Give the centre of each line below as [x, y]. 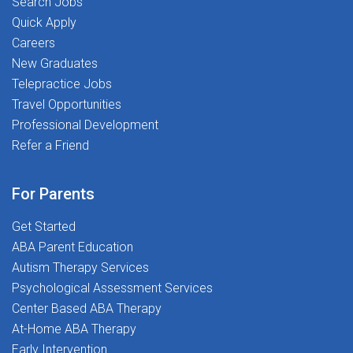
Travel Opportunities [67, 104]
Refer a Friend [50, 145]
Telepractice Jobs [62, 84]
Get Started [44, 227]
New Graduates [55, 63]
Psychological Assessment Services [112, 288]
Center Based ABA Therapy [87, 308]
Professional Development [85, 125]
